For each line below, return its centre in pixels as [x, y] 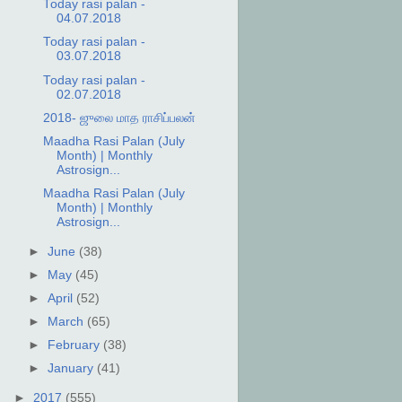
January [72, 369]
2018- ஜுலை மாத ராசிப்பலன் [120, 118]
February [75, 345]
